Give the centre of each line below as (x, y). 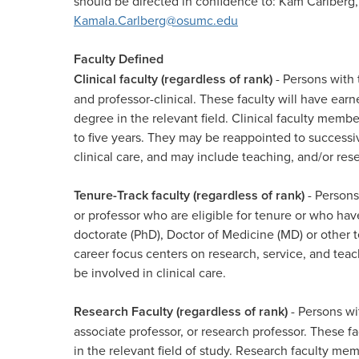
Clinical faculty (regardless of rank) (175, 79)
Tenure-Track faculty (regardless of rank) (191, 195)
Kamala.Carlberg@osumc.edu (156, 20)
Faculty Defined (119, 59)
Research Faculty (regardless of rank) (181, 311)
